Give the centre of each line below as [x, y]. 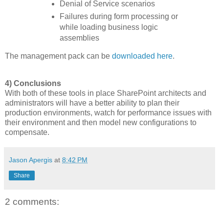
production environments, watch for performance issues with [108, 112]
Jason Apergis [31, 160]
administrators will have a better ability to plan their [92, 103]
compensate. [27, 132]
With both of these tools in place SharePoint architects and [106, 93]
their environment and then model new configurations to [101, 122]
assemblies [79, 38]
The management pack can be [58, 56]
